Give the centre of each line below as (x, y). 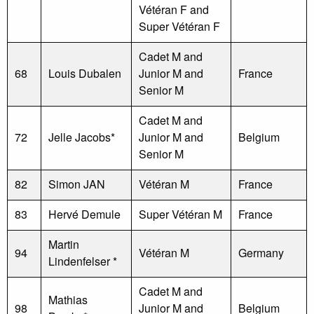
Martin (64, 244)
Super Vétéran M (180, 214)
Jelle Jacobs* (82, 137)
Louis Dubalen (85, 73)
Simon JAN (77, 184)
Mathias (68, 299)
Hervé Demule (84, 214)
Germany (261, 252)
